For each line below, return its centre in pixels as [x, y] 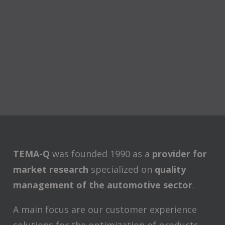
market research [50, 170]
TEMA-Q [31, 154]
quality [170, 170]
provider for [179, 154]
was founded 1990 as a [101, 154]
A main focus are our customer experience [105, 210]
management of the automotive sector [102, 185]
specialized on [121, 170]
